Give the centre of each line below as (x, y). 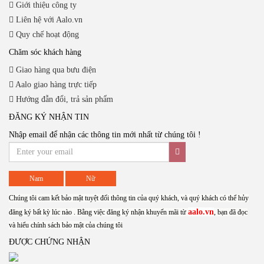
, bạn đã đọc (231, 212)
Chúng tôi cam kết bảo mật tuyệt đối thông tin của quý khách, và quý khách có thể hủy (129, 198)
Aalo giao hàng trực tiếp (55, 85)
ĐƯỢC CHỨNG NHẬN (49, 242)
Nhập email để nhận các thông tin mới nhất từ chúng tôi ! (105, 135)
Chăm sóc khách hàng (45, 52)
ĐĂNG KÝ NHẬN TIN (49, 117)
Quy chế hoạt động (46, 34)
